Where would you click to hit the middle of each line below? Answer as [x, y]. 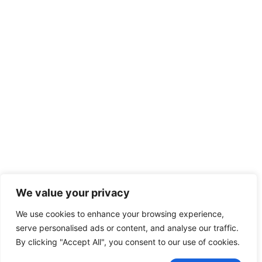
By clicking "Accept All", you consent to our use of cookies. [128, 242]
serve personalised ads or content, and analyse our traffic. [127, 228]
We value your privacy [73, 193]
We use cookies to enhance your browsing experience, [120, 214]
